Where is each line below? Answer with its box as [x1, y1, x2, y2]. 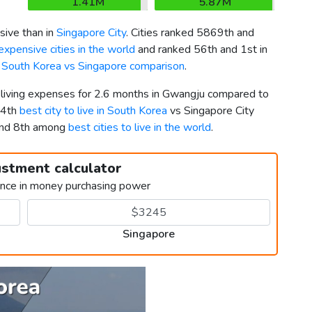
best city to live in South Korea [19, 103, 167, 119]
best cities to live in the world [68, 120, 211, 136]
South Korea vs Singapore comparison [1, 58, 185, 75]
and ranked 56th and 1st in [135, 42, 267, 58]
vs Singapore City [167, 103, 254, 119]
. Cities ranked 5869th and [126, 25, 254, 41]
